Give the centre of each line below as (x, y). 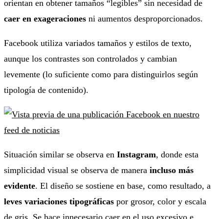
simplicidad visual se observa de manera (76, 170)
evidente (20, 186)
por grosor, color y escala (160, 202)
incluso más (170, 170)
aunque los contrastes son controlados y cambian (90, 59)
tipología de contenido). (46, 90)
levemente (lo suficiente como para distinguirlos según (101, 75)
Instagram (135, 155)
